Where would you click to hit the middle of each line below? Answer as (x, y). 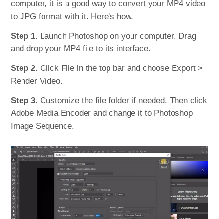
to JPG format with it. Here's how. (72, 16)
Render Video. (37, 81)
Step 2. (24, 68)
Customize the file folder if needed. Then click (123, 100)
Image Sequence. (43, 126)
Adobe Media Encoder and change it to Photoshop (102, 113)
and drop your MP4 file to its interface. (81, 48)
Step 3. (24, 100)
